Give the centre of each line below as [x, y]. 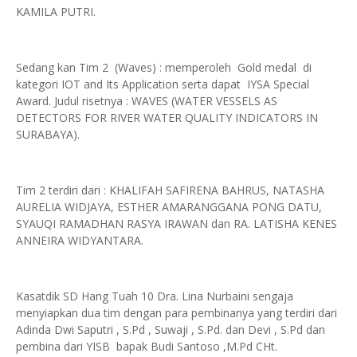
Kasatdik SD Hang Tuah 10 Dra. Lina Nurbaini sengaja [155, 296]
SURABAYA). [48, 134]
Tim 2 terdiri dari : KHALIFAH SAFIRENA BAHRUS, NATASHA [170, 190]
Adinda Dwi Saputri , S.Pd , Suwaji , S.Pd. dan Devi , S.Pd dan [171, 330]
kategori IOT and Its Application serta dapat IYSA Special [163, 84]
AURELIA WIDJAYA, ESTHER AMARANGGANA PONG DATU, [171, 207]
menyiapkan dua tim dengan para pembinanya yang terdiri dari [178, 313]
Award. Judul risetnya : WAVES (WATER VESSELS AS [147, 101]
